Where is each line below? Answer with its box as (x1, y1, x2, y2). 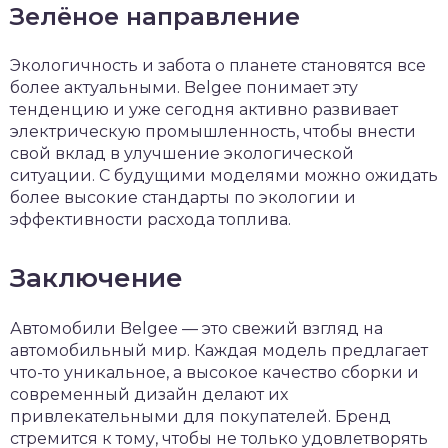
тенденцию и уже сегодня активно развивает (10, 100, 398, 119)
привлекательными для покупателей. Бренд (10, 407, 391, 426)
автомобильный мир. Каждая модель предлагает (10, 341, 428, 360)
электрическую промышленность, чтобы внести (10, 122, 416, 141)
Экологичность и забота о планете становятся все (10, 56, 426, 75)
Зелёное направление (10, 2, 300, 31)
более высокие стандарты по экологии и (10, 188, 356, 207)
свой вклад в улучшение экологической (10, 144, 354, 163)
